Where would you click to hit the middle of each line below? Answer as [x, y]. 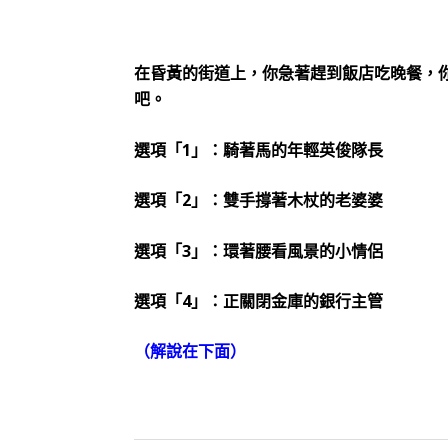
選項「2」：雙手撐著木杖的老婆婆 [259, 200]
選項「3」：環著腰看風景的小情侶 [259, 250]
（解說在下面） [190, 351]
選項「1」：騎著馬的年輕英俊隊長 [259, 149]
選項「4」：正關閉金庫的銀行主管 [259, 300]
